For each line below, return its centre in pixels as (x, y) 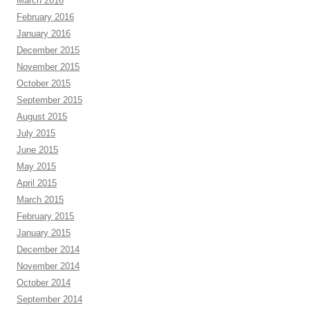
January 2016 (44, 33)
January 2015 (44, 232)
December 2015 (48, 50)
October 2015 (44, 83)
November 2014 (48, 266)
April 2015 (37, 183)
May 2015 (36, 166)
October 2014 (44, 282)
